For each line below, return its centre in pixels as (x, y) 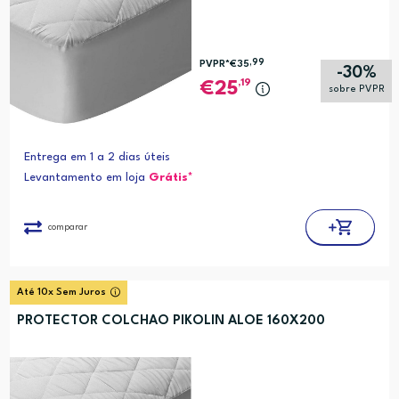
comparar (67, 227)
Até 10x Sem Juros (61, 293)
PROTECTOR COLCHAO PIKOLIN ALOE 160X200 (171, 322)
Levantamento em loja (86, 178)
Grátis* (171, 178)
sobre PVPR (356, 90)
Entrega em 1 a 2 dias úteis (97, 158)
